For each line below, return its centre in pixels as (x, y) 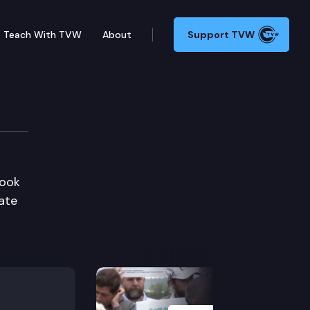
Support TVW (221, 35)
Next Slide (197, 265)
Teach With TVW (43, 34)
